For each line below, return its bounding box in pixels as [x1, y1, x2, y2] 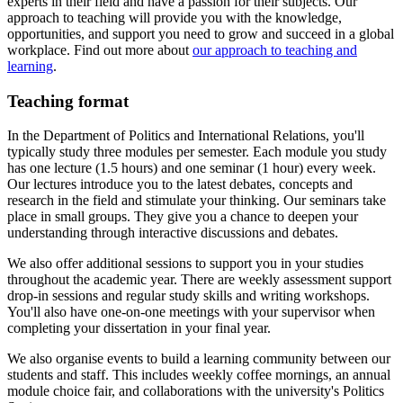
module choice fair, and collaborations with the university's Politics [7, 383, 384, 399]
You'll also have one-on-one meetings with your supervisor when [7, 304, 375, 320]
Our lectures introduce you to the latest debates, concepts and [7, 176, 353, 193]
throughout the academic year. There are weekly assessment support [7, 272, 391, 288]
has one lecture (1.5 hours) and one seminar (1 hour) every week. [7, 160, 376, 176]
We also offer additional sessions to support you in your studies [7, 255, 363, 272]
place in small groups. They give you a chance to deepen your [7, 209, 358, 225]
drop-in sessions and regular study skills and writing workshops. [7, 288, 370, 304]
